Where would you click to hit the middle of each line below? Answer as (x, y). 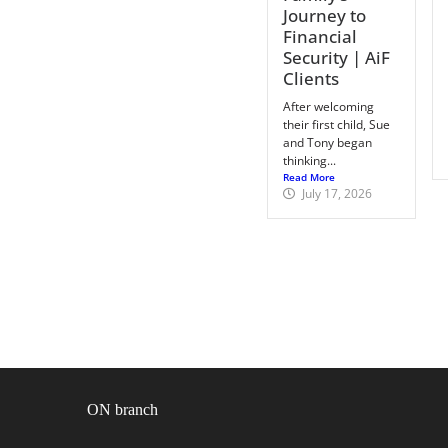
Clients (310, 78)
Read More (308, 176)
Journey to (324, 15)
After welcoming (328, 106)
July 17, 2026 (336, 193)
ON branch (122, 409)
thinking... (309, 160)
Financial (319, 36)
